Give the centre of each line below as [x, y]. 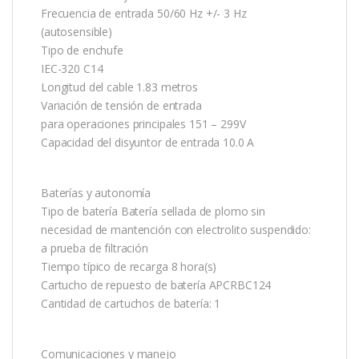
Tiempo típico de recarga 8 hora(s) [129, 266]
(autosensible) [77, 31]
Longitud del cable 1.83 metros [119, 87]
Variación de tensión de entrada [121, 105]
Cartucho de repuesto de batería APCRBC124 [156, 284]
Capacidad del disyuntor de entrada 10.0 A [148, 142]
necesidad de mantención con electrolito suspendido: [176, 229]
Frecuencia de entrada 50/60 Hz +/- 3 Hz [144, 13]
